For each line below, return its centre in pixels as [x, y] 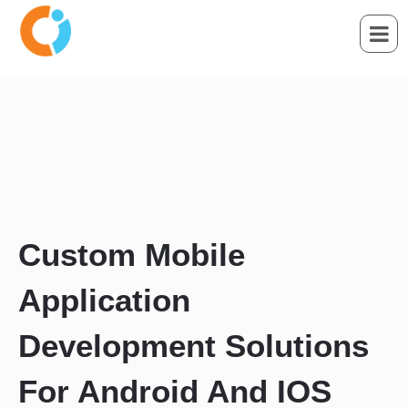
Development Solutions [194, 346]
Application [104, 300]
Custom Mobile [132, 255]
